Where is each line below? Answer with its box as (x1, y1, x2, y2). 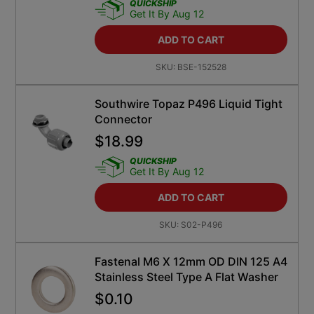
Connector (94, 112, 152, 127)
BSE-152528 (177, 62, 226, 73)
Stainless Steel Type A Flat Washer (94, 270, 278, 285)
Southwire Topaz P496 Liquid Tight (94, 97, 282, 111)
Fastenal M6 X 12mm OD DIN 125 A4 (94, 254, 287, 269)
